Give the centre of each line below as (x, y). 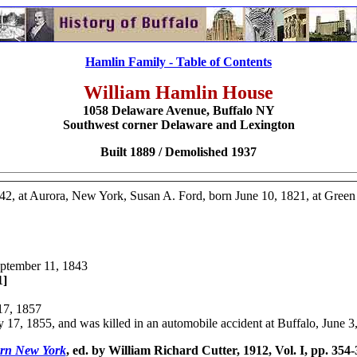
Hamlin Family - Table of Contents (178, 62)
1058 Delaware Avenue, (146, 110)
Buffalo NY (242, 110)
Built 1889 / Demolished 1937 (178, 152)
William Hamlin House (178, 92)
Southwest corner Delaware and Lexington (178, 125)
